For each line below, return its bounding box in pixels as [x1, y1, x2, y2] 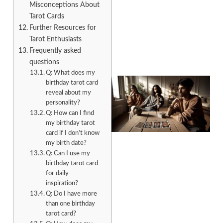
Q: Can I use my [46, 150, 91, 157]
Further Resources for [29, 23, 96, 31]
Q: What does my [46, 69, 96, 76]
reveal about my [46, 89, 92, 96]
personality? [46, 99, 81, 106]
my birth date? [46, 139, 87, 146]
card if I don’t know [46, 129, 100, 136]
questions [29, 58, 59, 66]
